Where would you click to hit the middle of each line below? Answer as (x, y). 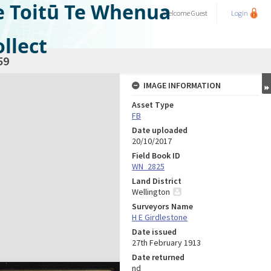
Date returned (158, 257)
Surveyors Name (162, 206)
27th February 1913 (166, 243)
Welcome (177, 13)
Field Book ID (156, 155)
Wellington (151, 192)
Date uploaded (160, 130)
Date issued (154, 232)
